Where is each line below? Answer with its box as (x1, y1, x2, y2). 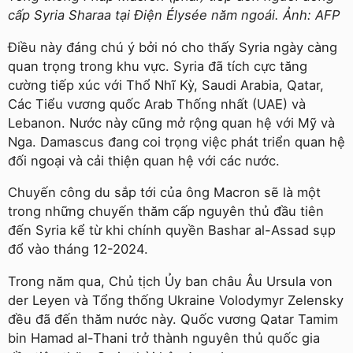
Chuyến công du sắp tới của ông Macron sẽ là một (8, 184, 321, 200)
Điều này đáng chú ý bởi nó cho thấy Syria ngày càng (8, 39, 337, 55)
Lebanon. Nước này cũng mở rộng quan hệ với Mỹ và (8, 114, 335, 131)
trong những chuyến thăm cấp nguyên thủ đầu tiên (8, 203, 324, 219)
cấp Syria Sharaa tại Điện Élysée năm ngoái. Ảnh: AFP (8, 7, 340, 23)
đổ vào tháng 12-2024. (8, 241, 148, 257)
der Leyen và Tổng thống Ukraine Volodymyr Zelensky (8, 292, 344, 308)
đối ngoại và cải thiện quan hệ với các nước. (8, 152, 280, 169)
